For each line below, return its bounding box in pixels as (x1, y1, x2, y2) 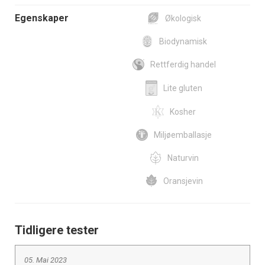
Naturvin (167, 153, 199, 163)
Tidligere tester (15, 222, 99, 237)
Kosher (170, 106, 196, 117)
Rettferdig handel (150, 60, 216, 70)
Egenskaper (15, 12, 69, 24)
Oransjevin (163, 176, 203, 186)
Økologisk (164, 14, 201, 24)
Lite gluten (163, 83, 202, 93)
